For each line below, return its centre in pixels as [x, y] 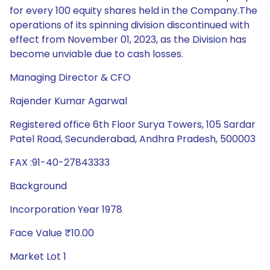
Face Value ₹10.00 [52, 233]
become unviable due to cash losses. [96, 54]
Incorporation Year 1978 [66, 209]
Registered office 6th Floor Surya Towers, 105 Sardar [133, 124]
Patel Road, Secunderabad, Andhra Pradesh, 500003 [133, 139]
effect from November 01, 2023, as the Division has [128, 39]
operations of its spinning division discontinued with [130, 25]
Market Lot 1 [38, 256]
